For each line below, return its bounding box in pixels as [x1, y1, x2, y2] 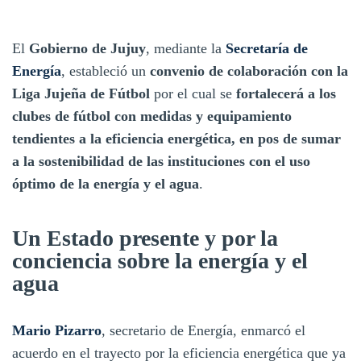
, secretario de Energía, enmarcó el [102, 322, 305, 338]
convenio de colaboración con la [146, 62, 348, 79]
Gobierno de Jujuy [29, 39, 146, 56]
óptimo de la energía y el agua [12, 175, 199, 192]
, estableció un [61, 62, 146, 79]
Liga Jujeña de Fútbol [12, 85, 150, 102]
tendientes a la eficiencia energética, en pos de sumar [12, 130, 341, 147]
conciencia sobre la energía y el [12, 247, 308, 273]
